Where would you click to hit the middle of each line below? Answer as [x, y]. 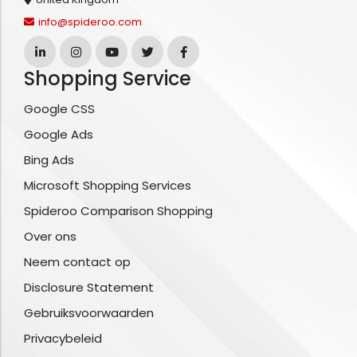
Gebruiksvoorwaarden [89, 313]
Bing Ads [49, 160]
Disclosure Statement [89, 288]
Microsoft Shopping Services [108, 186]
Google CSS [59, 109]
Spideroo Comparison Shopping [118, 211]
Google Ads [59, 135]
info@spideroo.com [90, 22]
